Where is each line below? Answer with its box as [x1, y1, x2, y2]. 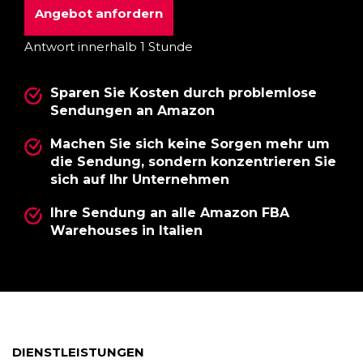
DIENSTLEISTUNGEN [12, 344, 144, 361]
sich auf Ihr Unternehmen [50, 172, 229, 188]
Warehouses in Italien [50, 223, 203, 239]
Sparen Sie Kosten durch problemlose [50, 84, 317, 100]
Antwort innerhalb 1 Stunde [24, 38, 193, 54]
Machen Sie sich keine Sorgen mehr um [50, 136, 330, 152]
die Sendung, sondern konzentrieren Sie [50, 154, 336, 170]
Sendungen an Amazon [50, 102, 215, 118]
